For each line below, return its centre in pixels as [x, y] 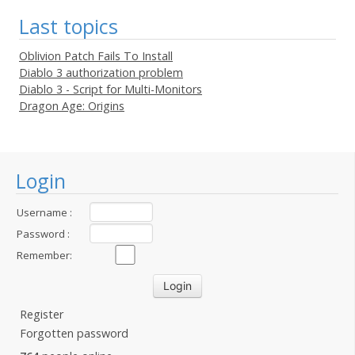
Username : [44, 212]
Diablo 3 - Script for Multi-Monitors [111, 89]
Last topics [69, 26]
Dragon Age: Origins [72, 106]
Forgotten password [74, 333]
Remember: [44, 255]
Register [42, 314]
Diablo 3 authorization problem [101, 73]
